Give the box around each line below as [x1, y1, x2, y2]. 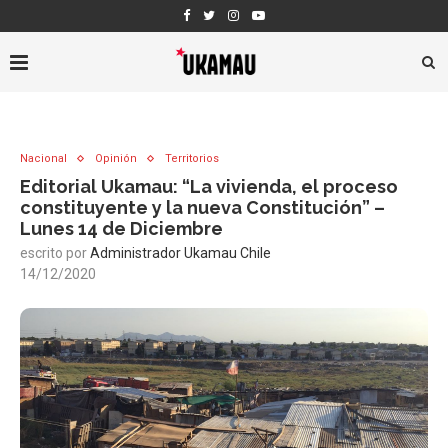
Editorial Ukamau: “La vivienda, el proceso [20, 176, 398, 197]
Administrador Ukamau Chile [90, 245, 271, 261]
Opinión [95, 152, 137, 165]
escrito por [20, 245, 90, 261]
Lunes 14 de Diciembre [20, 218, 223, 239]
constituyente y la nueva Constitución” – [20, 197, 385, 218]
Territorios [165, 152, 219, 165]
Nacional [20, 152, 67, 165]
